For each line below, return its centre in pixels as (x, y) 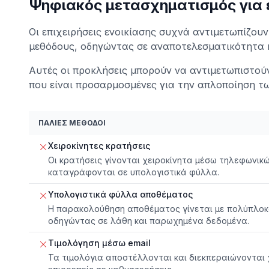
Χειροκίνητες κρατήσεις (99, 145)
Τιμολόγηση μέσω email (99, 243)
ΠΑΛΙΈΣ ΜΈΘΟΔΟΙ (72, 122)
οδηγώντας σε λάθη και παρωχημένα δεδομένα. (149, 220)
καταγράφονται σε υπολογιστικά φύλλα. (134, 172)
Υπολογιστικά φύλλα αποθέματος (120, 194)
